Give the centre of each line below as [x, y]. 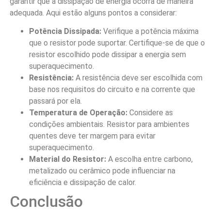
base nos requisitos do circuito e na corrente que [112, 89]
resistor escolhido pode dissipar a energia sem [108, 54]
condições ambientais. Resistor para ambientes [109, 124]
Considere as [150, 112]
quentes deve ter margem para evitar [92, 136]
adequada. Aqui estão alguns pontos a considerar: [93, 13]
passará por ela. [55, 101]
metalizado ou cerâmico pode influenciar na [102, 170]
